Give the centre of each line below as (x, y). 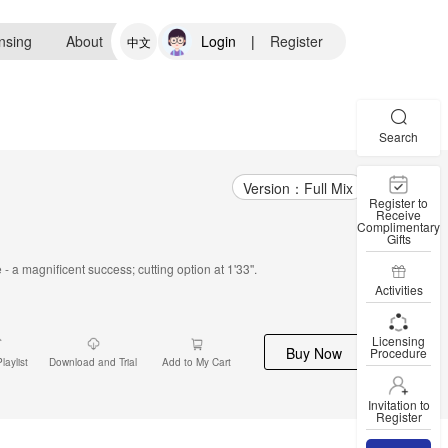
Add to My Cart (196, 361)
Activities (398, 289)
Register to (398, 202)
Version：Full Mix (298, 188)
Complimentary (398, 226)
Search (398, 136)
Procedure (398, 353)
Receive (398, 214)
